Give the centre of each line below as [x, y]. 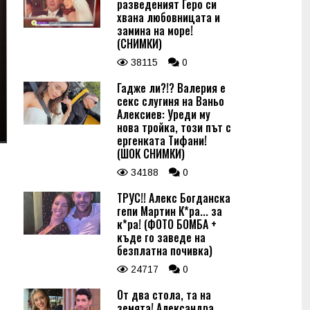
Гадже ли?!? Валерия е [171, 88]
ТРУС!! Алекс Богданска [174, 198]
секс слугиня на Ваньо [171, 101]
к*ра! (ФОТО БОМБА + [167, 224]
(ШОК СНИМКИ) [151, 154]
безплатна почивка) [165, 250]
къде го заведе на [161, 237]
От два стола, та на [164, 295]
